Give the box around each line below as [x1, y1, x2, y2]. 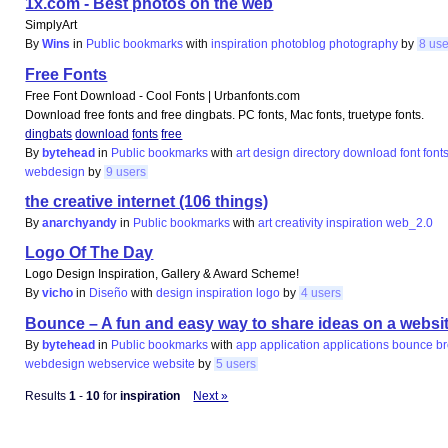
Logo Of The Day [25, 244, 154, 262]
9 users [106, 164, 147, 179]
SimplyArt [25, 18, 78, 33]
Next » [193, 389, 229, 404]
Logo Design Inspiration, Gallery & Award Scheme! [25, 267, 300, 282]
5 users [216, 356, 257, 371]
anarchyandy [42, 215, 118, 230]
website [153, 356, 196, 371]
